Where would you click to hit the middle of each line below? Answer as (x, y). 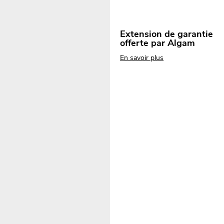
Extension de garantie (167, 34)
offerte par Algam (158, 43)
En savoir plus (142, 58)
